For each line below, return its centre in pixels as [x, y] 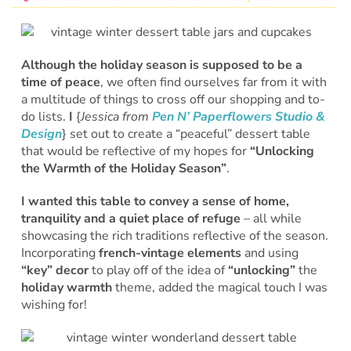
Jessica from [116, 116]
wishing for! [54, 304]
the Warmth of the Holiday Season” [123, 168]
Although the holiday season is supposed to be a [161, 65]
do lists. [45, 116]
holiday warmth [66, 287]
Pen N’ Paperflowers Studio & [238, 116]
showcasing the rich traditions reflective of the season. [174, 235]
